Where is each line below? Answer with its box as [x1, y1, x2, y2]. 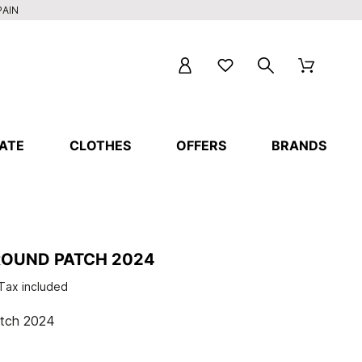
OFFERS [176, 137, 227, 154]
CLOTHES [69, 137, 132, 154]
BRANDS [271, 137, 327, 154]
